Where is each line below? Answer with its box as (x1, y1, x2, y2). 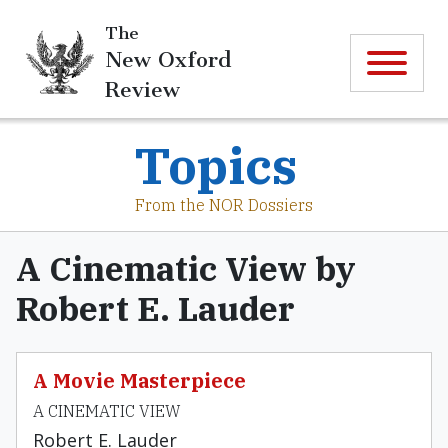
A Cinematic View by (16, 246, 356, 290)
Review (105, 76, 180, 102)
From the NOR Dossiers (135, 195, 313, 215)
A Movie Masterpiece (33, 367, 246, 394)
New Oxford (105, 46, 231, 72)
